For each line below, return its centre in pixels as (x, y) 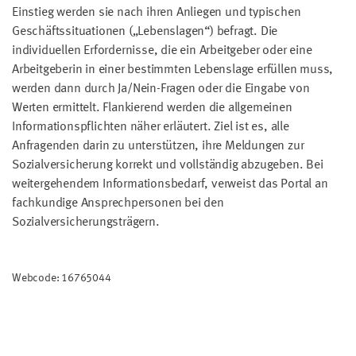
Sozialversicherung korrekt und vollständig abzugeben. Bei (168, 165)
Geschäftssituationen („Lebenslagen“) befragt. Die (145, 31)
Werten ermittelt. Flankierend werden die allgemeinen (152, 108)
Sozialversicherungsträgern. (86, 222)
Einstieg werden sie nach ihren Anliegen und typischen (157, 12)
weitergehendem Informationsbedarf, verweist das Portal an (170, 184)
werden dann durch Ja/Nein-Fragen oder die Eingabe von (161, 89)
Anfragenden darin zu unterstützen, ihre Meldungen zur (158, 146)
